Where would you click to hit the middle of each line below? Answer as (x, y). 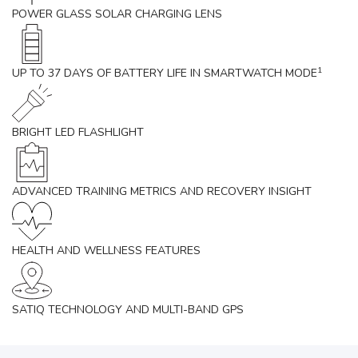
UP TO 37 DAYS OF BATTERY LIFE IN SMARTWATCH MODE (165, 73)
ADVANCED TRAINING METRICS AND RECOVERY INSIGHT (162, 191)
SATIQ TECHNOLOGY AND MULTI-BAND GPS (128, 310)
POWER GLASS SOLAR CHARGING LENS (117, 14)
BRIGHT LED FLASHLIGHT (78, 132)
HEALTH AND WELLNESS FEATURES (106, 251)
